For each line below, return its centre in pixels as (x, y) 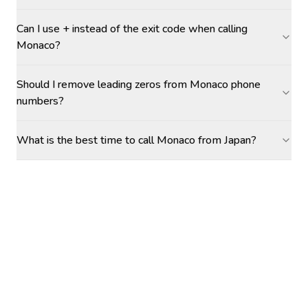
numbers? (40, 101)
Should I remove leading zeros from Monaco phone (139, 85)
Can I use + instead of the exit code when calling (132, 29)
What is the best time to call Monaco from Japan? (136, 140)
